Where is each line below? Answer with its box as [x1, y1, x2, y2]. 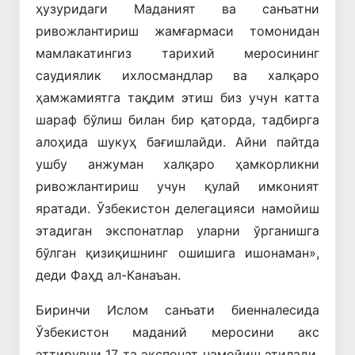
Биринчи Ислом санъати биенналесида [36, 301, 319, 318]
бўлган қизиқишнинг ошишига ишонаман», [36, 244, 319, 261]
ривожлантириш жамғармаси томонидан [36, 22, 319, 39]
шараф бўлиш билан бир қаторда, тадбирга [36, 111, 319, 128]
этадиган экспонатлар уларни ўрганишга [36, 222, 319, 239]
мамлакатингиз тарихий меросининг [36, 44, 319, 61]
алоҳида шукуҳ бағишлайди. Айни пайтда [36, 133, 319, 150]
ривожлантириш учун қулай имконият [36, 177, 319, 194]
